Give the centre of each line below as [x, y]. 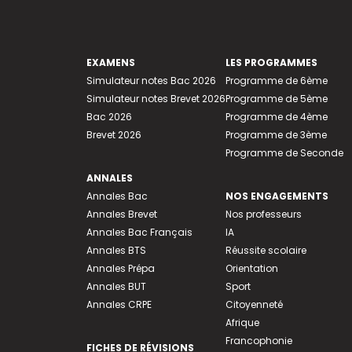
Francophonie [258, 341]
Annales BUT [116, 287]
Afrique [242, 323]
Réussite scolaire [266, 251]
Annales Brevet [121, 214]
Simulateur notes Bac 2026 [151, 81]
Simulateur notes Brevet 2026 [156, 99]
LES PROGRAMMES [271, 63]
